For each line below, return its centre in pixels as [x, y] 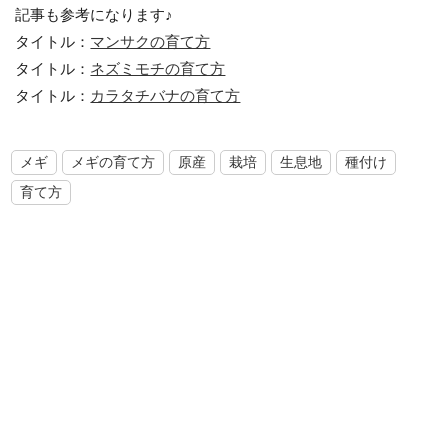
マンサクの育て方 [150, 41]
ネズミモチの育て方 [158, 68]
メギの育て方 [113, 161]
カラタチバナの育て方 [165, 95]
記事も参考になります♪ [94, 14]
